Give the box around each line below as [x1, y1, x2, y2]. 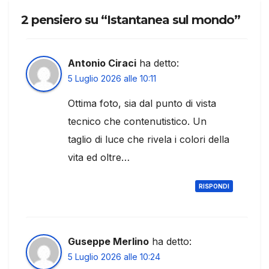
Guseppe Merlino [68, 235, 149, 247]
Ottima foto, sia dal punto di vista [68, 97, 216, 109]
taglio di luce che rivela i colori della [68, 133, 229, 145]
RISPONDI [199, 182, 229, 190]
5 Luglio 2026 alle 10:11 [68, 73, 156, 83]
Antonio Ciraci [68, 56, 136, 69]
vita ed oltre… [68, 151, 130, 163]
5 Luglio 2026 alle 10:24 [68, 251, 160, 262]
